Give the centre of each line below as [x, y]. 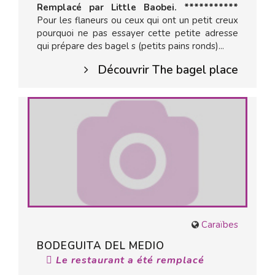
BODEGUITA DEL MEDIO [101, 246]
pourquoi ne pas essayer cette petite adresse [137, 33]
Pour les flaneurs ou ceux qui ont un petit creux [137, 20]
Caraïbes [220, 225]
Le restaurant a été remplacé [129, 260]
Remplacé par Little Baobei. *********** [137, 7]
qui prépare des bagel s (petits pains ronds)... [130, 46]
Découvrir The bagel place [168, 70]
